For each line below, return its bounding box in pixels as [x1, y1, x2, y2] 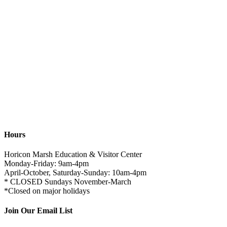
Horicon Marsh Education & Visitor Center [4, 149, 142, 159]
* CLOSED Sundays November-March [4, 177, 131, 186]
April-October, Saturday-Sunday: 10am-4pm [4, 168, 146, 177]
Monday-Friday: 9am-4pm [4, 159, 89, 168]
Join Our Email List [4, 206, 72, 215]
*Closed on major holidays [4, 186, 90, 195]
